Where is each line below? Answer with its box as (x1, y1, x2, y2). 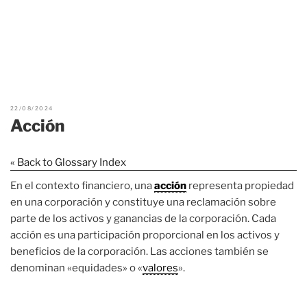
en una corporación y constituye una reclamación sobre (10, 195, 276, 208)
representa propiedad (186, 179, 294, 192)
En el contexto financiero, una (10, 179, 154, 192)
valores (143, 261, 178, 274)
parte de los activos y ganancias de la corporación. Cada (10, 212, 276, 225)
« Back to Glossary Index (10, 156, 126, 169)
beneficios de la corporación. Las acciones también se (10, 245, 269, 258)
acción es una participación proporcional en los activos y (10, 228, 280, 241)
